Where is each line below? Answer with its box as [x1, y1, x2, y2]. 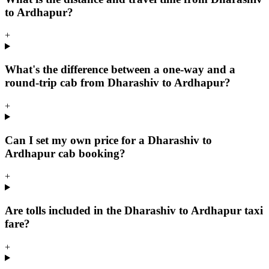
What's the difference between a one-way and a [5, 63, 235, 76]
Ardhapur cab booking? [5, 147, 125, 160]
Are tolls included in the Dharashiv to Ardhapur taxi [5, 204, 263, 217]
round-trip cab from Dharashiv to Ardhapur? [5, 76, 231, 89]
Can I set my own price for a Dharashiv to [5, 133, 212, 147]
